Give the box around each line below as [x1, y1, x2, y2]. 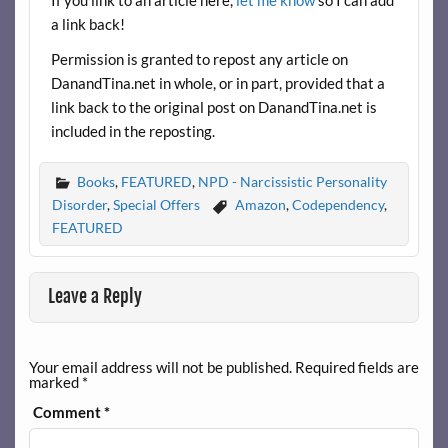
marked [28, 372, 82, 391]
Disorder [51, 195, 107, 213]
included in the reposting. [50, 122, 215, 141]
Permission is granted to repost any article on [50, 50, 348, 69]
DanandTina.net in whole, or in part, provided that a [50, 74, 385, 93]
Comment [33, 403, 105, 422]
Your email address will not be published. [28, 357, 292, 376]
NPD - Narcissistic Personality [197, 172, 387, 190]
